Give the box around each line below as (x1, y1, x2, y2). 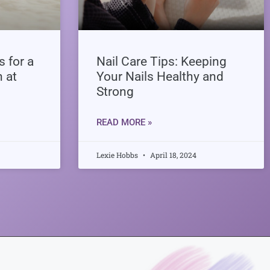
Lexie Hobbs (96, 149, 140, 160)
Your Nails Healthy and (96, 69, 224, 84)
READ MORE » (96, 116, 152, 128)
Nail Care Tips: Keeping (96, 54, 227, 69)
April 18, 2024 (148, 149, 196, 160)
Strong (96, 84, 134, 99)
